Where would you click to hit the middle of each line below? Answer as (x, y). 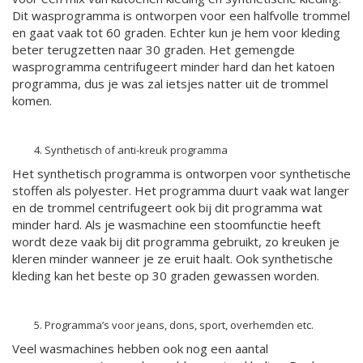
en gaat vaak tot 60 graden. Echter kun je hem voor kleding (176, 32)
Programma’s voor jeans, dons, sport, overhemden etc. (179, 325)
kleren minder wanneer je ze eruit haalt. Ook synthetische (173, 258)
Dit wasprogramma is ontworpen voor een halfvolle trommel (181, 15)
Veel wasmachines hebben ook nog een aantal (140, 348)
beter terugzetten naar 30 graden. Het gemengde (154, 49)
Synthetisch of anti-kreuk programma (136, 150)
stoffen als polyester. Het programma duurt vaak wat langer (181, 190)
